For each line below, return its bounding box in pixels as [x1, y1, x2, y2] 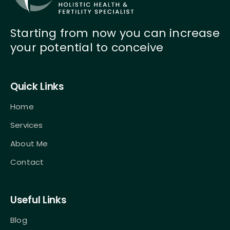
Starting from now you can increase [10, 25, 220, 41]
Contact [10, 156, 44, 167]
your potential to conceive [10, 39, 164, 55]
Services [10, 119, 43, 130]
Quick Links [10, 79, 64, 93]
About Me [10, 138, 48, 149]
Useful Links [10, 193, 67, 207]
